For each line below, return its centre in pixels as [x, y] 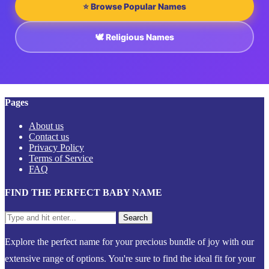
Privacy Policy [56, 147]
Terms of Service [61, 158]
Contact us [49, 136]
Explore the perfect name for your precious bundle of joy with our [129, 241]
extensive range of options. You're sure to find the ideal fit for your [130, 258]
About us [46, 125]
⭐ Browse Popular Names [134, 7]
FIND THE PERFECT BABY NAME [83, 193]
